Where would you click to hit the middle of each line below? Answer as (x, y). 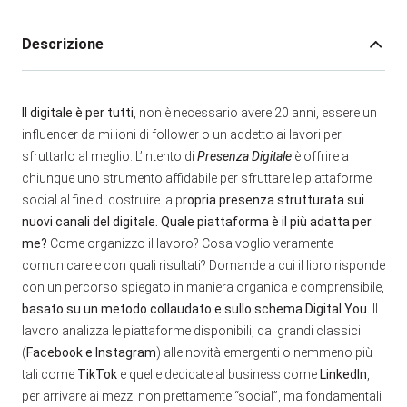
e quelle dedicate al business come (218, 374)
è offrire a (320, 156)
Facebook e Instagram (91, 352)
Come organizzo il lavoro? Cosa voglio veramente (190, 243)
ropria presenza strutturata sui (273, 199)
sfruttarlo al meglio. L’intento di (109, 156)
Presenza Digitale (244, 156)
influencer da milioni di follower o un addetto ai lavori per (182, 134)
